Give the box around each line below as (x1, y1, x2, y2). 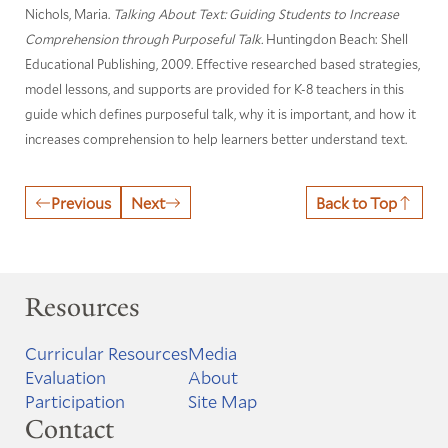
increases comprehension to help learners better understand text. (24, 129, 407, 148)
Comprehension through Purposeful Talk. (24, 29, 263, 48)
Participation (24, 389, 125, 414)
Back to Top (316, 192, 398, 214)
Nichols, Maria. (24, 4, 113, 23)
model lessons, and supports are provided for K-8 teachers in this (24, 79, 404, 98)
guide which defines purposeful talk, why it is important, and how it (24, 104, 416, 123)
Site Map (187, 389, 257, 414)
